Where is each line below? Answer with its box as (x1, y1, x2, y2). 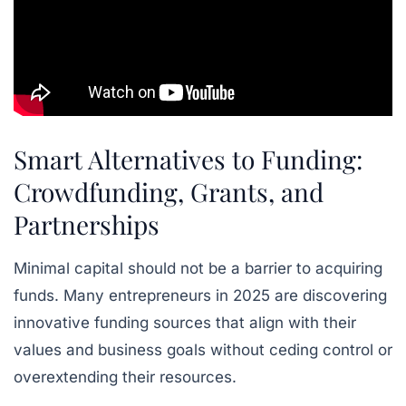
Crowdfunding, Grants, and (14, 174, 324, 208)
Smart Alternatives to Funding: (14, 141, 362, 176)
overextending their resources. (14, 367, 237, 386)
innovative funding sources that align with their (14, 313, 356, 332)
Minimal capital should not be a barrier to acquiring (14, 258, 382, 277)
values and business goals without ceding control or (14, 340, 392, 359)
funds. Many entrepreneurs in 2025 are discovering (14, 285, 387, 304)
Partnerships (14, 207, 159, 241)
